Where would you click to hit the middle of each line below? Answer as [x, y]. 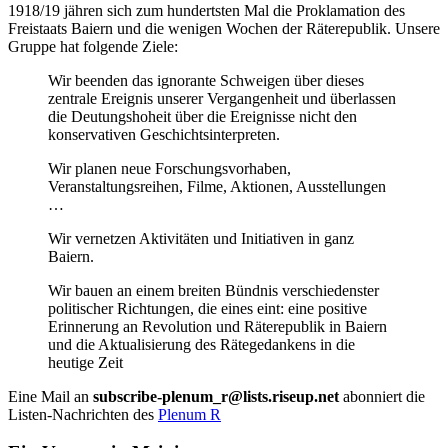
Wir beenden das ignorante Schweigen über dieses [206, 80]
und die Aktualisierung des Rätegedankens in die [201, 344]
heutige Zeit [85, 362]
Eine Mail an [50, 396]
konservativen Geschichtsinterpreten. [164, 134]
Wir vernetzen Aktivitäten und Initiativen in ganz [201, 238]
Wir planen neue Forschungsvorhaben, [169, 168]
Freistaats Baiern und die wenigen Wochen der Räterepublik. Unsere [224, 28]
